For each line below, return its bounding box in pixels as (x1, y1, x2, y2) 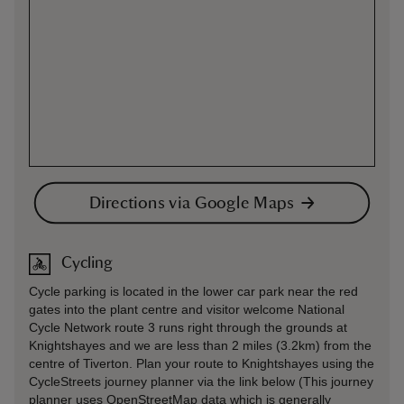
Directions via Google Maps (88, 193, 294, 212)
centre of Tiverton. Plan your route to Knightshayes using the (29, 355, 374, 371)
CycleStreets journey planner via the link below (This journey (29, 373, 373, 389)
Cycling (61, 255, 113, 271)
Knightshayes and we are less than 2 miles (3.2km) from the (29, 337, 372, 353)
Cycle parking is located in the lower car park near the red (29, 283, 358, 298)
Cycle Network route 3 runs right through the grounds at (29, 319, 347, 335)
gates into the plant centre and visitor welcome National (29, 301, 344, 317)
